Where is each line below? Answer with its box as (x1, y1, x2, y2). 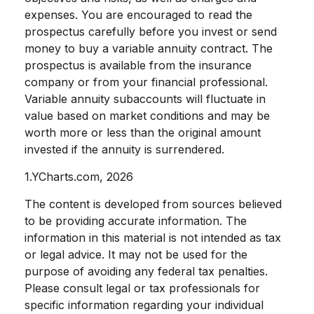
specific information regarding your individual (25, 298, 264, 313)
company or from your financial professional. (25, 75, 268, 90)
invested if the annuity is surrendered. (25, 142, 224, 157)
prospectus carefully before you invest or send (25, 25, 277, 39)
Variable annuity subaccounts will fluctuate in (25, 92, 266, 107)
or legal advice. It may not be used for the (25, 247, 247, 262)
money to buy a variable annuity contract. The (25, 41, 273, 56)
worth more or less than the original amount (25, 125, 261, 140)
